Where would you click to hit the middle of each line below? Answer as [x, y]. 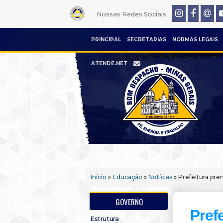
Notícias [160, 177]
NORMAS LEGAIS [195, 40]
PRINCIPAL [106, 40]
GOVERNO [129, 202]
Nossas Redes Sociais [131, 14]
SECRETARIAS [147, 40]
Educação [127, 177]
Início [99, 177]
